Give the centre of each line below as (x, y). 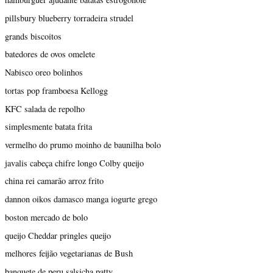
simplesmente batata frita (48, 127)
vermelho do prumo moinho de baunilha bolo (83, 144)
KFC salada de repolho (45, 108)
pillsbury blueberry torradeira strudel (69, 18)
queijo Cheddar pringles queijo (58, 235)
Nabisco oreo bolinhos (44, 73)
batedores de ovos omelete (50, 54)
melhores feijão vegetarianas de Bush (69, 253)
